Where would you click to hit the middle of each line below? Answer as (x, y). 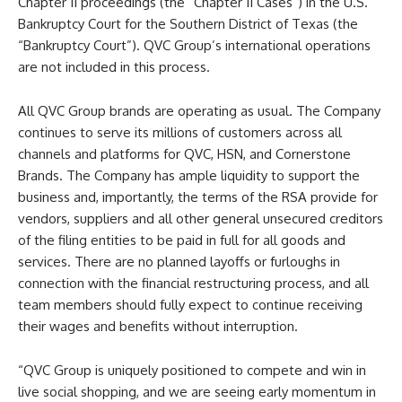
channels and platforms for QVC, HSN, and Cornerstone (184, 154)
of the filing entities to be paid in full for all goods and (182, 240)
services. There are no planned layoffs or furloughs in (179, 262)
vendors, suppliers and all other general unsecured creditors (201, 219)
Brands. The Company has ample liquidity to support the (189, 176)
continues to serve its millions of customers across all (180, 133)
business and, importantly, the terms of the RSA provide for (198, 197)
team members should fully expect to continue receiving (190, 305)
